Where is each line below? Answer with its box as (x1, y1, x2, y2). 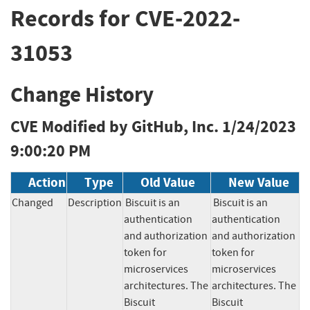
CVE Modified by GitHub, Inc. (10, 116, 219, 138)
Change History (10, 80, 154, 109)
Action (28, 174, 66, 192)
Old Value (140, 174, 195, 192)
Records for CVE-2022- (10, 2, 240, 34)
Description (68, 196, 122, 210)
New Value (228, 174, 289, 192)
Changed (12, 196, 53, 210)
